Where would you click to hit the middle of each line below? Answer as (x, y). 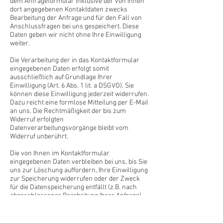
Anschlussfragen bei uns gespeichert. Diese (74, 27)
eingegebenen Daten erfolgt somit (59, 69)
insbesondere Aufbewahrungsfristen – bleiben (78, 213)
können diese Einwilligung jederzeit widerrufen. (79, 94)
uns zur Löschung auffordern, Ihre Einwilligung (79, 170)
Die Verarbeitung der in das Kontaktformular (75, 60)
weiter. (20, 44)
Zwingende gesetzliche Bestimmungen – (69, 204)
